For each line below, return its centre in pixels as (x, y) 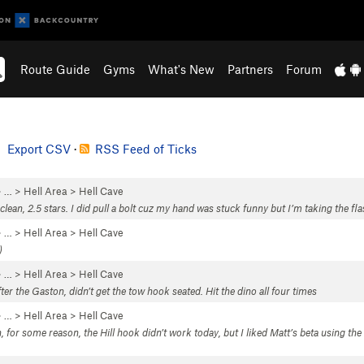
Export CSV (39, 149)
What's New (182, 69)
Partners (251, 69)
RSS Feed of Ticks (146, 149)
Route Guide (56, 69)
